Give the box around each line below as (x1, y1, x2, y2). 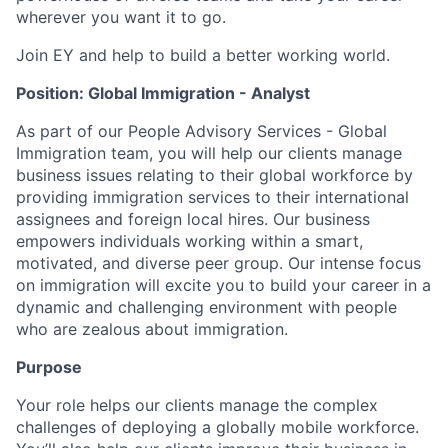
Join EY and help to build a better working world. (16, 45, 390, 65)
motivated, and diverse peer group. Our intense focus (16, 253, 421, 273)
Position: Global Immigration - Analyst (16, 83, 310, 103)
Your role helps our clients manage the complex (16, 395, 378, 415)
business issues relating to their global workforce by (16, 165, 413, 185)
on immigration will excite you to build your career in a (16, 275, 431, 295)
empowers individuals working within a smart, (16, 231, 363, 251)
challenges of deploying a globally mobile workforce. (16, 417, 419, 437)
